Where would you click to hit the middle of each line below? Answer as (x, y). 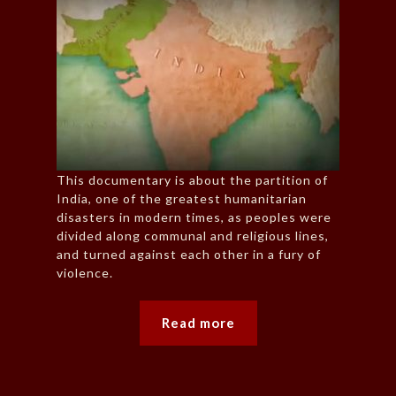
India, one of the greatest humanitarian (182, 199)
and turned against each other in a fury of (189, 255)
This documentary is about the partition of (192, 180)
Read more (198, 323)
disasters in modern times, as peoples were (194, 217)
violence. (85, 273)
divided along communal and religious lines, (193, 236)
